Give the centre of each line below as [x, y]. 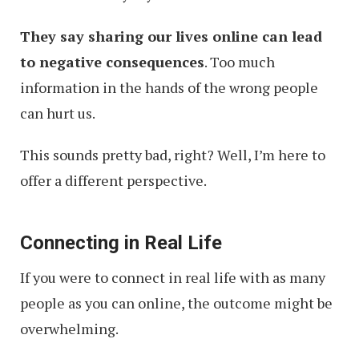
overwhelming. [69, 329]
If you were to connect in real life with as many [173, 277]
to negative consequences [112, 62]
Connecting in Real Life [121, 243]
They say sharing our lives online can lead [171, 36]
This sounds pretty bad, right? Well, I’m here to [173, 155]
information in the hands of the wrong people [169, 87]
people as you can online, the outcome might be [176, 303]
